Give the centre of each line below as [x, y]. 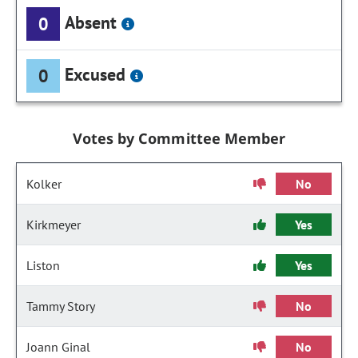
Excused [95, 74]
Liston [43, 265]
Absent [91, 22]
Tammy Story [61, 306]
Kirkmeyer [54, 225]
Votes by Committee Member [179, 138]
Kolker [44, 184]
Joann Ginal [58, 347]
